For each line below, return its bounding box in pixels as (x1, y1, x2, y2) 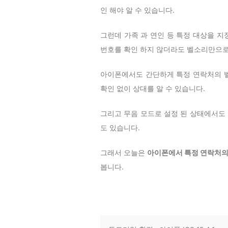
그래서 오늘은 (100, 148, 148, 157)
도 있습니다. (100, 123, 140, 132)
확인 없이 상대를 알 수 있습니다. (100, 83, 205, 93)
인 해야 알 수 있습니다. (100, 5, 175, 14)
